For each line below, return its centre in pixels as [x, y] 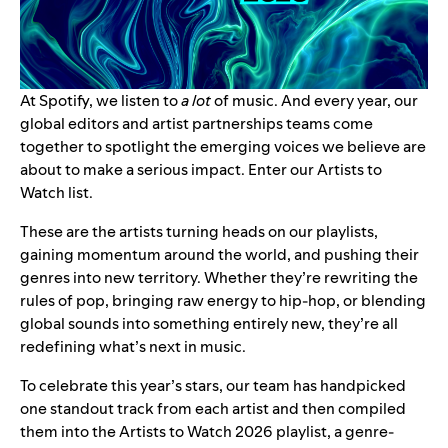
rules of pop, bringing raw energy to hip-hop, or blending [223, 301]
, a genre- [360, 432]
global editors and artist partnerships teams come [196, 124]
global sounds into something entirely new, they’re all [209, 324]
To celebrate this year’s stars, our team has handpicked [213, 386]
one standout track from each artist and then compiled [213, 409]
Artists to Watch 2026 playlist [223, 432]
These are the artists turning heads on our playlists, [199, 232]
